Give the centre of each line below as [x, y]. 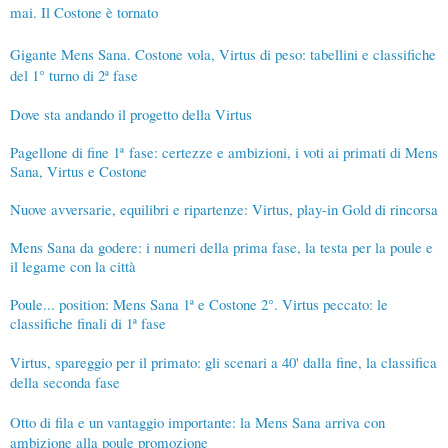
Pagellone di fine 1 [65, 152]
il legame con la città [73, 266]
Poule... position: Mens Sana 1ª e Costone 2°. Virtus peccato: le [199, 304]
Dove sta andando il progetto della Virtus [131, 114]
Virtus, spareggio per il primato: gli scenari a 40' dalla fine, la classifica [223, 362]
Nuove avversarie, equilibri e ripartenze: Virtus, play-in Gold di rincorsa [224, 209]
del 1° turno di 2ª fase [74, 75]
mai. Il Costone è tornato [84, 12]
